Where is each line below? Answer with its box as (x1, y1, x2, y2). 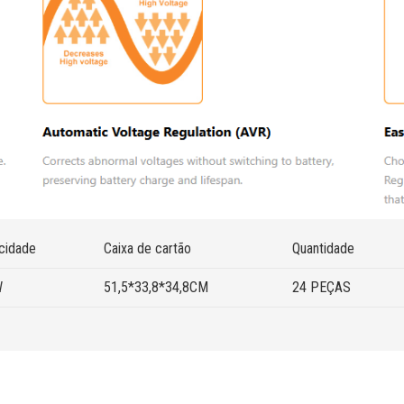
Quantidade (292, 239, 354, 257)
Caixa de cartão (104, 239, 191, 257)
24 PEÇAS (292, 278, 351, 296)
